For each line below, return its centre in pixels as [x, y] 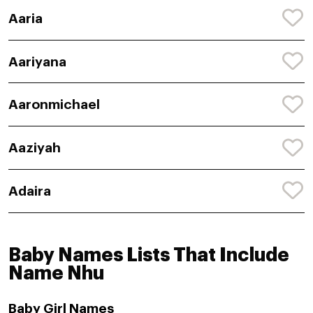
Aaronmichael [54, 105]
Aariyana [37, 61]
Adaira [30, 191]
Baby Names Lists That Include [149, 255]
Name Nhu [56, 273]
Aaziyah [35, 148]
